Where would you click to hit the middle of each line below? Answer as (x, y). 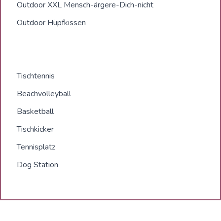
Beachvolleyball (44, 94)
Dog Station (37, 165)
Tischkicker (35, 129)
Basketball (35, 111)
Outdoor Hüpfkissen (51, 23)
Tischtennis (36, 76)
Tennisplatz (36, 147)
